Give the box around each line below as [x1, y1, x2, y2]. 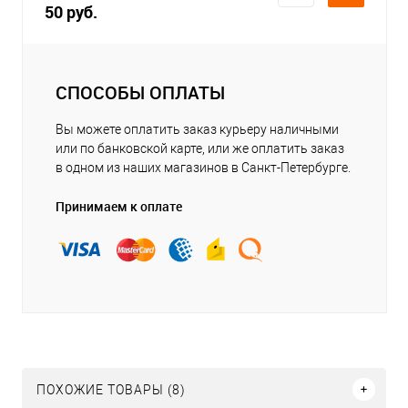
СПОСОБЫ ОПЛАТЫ [56, 79, 225, 105]
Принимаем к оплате [56, 197, 182, 215]
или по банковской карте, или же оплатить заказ [56, 140, 344, 156]
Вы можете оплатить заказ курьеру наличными [56, 121, 339, 137]
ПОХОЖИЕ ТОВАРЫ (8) [36, 382, 186, 397]
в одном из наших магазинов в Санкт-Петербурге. [56, 159, 351, 175]
